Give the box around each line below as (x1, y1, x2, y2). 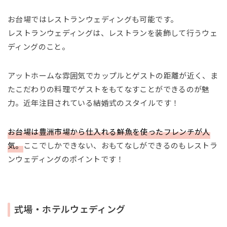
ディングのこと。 (8, 43, 69, 52)
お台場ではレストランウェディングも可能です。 (8, 15, 178, 24)
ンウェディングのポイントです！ (8, 155, 124, 164)
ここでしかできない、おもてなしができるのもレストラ (23, 141, 218, 150)
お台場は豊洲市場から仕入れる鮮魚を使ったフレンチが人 (8, 128, 210, 137)
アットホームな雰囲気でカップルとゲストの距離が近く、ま (8, 71, 218, 81)
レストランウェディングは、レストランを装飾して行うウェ (8, 29, 218, 38)
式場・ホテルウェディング (14, 205, 126, 215)
